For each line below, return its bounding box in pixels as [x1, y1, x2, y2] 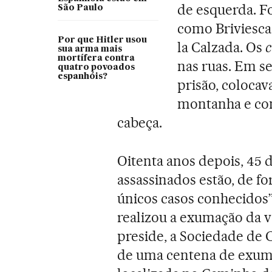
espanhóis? [57, 72, 107, 81]
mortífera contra [57, 53, 135, 63]
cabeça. [117, 114, 163, 131]
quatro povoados [57, 63, 135, 72]
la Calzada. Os [177, 38, 265, 56]
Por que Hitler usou [57, 35, 147, 44]
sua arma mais [57, 44, 122, 53]
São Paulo [57, 3, 103, 12]
